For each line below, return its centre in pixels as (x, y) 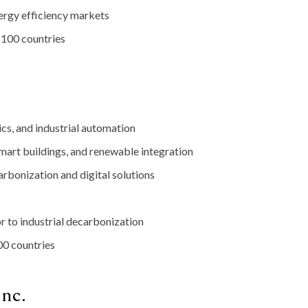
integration (167, 151)
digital (96, 175)
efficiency (46, 15)
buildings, (46, 151)
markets (90, 15)
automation (108, 128)
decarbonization (105, 221)
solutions (133, 175)
